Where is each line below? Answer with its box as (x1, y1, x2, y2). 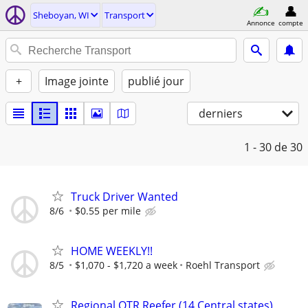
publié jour (128, 74, 184, 89)
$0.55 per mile (75, 204, 141, 217)
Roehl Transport (186, 258, 260, 272)
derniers (199, 106, 243, 121)
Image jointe (45, 74, 109, 89)
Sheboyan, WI (33, 9, 89, 21)
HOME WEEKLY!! (71, 243, 153, 259)
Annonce (246, 17, 275, 27)
